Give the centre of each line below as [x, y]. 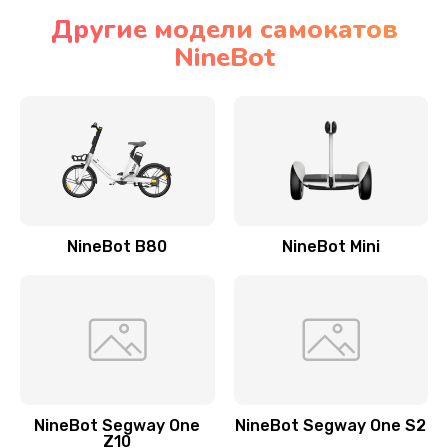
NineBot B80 [117, 246]
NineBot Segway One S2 [331, 425]
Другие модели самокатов [224, 29]
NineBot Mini [330, 246]
